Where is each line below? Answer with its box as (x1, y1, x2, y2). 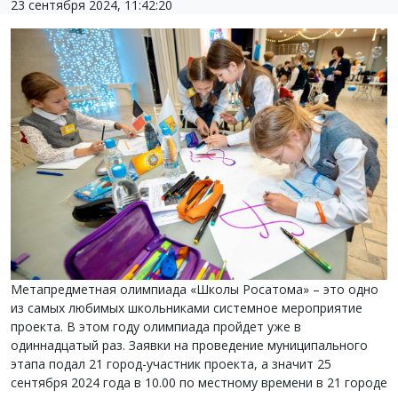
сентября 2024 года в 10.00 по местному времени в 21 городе (11, 374, 387, 392)
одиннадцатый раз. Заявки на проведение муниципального (11, 337, 368, 354)
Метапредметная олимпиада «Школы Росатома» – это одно (11, 281, 378, 298)
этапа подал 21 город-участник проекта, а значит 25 (11, 355, 331, 373)
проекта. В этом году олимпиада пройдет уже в (11, 318, 301, 336)
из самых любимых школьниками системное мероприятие (11, 299, 362, 317)
